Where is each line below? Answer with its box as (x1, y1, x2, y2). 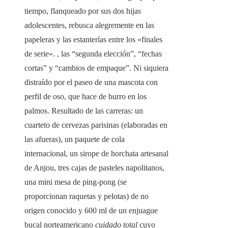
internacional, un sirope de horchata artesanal (24, 149, 168, 158)
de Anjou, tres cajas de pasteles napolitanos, (24, 163, 164, 173)
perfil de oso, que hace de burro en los (24, 92, 147, 101)
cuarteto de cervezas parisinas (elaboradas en (24, 121, 167, 130)
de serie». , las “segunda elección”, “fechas (24, 49, 162, 59)
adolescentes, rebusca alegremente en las (24, 21, 154, 30)
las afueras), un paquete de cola (24, 135, 125, 144)
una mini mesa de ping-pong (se (24, 178, 127, 187)
